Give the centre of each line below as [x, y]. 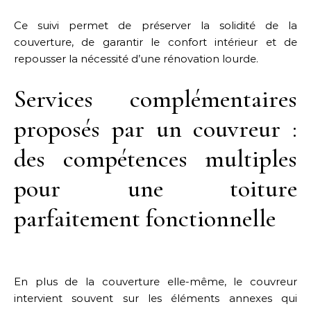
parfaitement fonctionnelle [145, 218]
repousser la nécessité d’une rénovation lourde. [136, 59]
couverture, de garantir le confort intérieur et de [155, 42]
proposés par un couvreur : [155, 129]
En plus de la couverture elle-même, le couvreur [155, 281]
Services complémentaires [155, 99]
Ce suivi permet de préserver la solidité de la [155, 25]
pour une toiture [155, 188]
